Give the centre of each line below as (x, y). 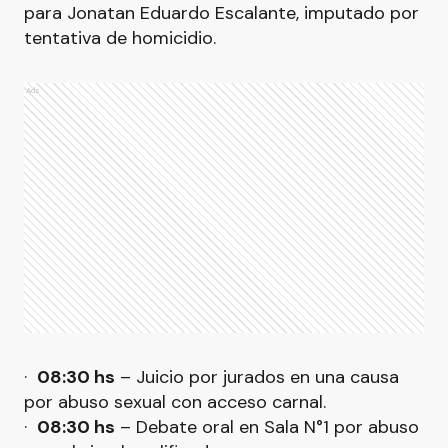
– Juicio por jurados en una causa (257, 377)
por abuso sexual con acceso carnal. (175, 402)
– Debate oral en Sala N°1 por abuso (267, 427)
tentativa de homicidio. (120, 38)
